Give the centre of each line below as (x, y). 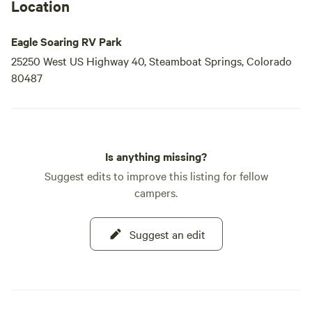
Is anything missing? (156, 156)
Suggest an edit (167, 234)
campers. (156, 192)
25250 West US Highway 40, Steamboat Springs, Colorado (151, 61)
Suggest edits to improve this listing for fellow (156, 175)
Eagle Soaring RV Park (67, 41)
